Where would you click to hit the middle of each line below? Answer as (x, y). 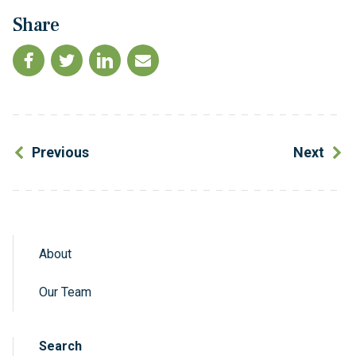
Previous (60, 152)
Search (60, 346)
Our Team (65, 292)
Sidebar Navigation (154, 264)
